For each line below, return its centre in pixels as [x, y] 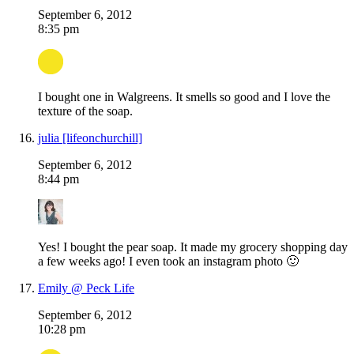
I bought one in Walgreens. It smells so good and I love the [184, 97]
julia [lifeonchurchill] [90, 138]
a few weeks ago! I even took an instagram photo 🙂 [168, 262]
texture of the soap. [85, 111]
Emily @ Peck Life [86, 288]
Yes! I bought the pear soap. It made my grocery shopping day [193, 247]
